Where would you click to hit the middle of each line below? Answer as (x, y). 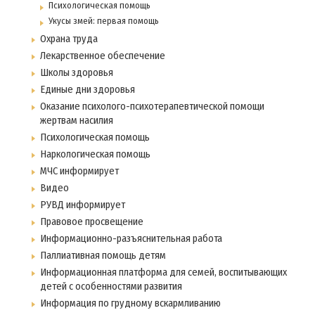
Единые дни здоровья (88, 90)
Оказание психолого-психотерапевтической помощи (152, 107)
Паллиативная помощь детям (103, 256)
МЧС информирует (79, 171)
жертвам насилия (77, 121)
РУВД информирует (83, 205)
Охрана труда (69, 39)
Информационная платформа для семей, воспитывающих (163, 272)
